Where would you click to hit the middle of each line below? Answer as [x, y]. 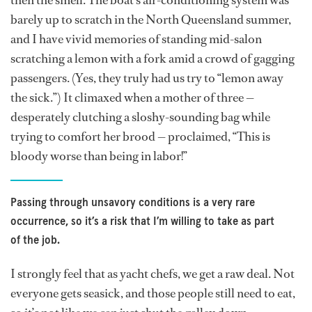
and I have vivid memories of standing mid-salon [136, 39]
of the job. [35, 241]
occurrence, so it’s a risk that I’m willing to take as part [142, 222]
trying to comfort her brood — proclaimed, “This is [140, 137]
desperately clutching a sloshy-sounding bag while [140, 117]
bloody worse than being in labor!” [99, 156]
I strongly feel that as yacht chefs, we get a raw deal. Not [153, 274]
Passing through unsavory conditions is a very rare [133, 203]
